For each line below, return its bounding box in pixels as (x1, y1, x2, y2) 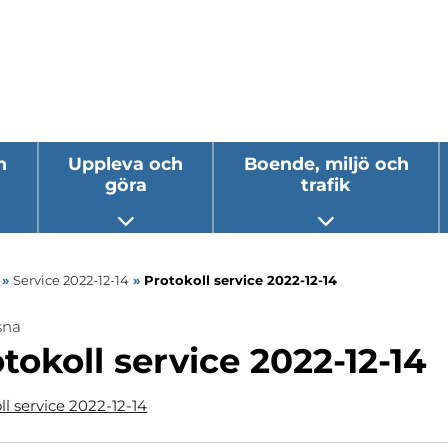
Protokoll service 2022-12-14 (144, 271, 337, 288)
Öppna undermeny (124, 217, 269, 237)
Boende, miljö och (243, 153, 409, 175)
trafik (301, 174, 352, 196)
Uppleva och (68, 153, 183, 175)
